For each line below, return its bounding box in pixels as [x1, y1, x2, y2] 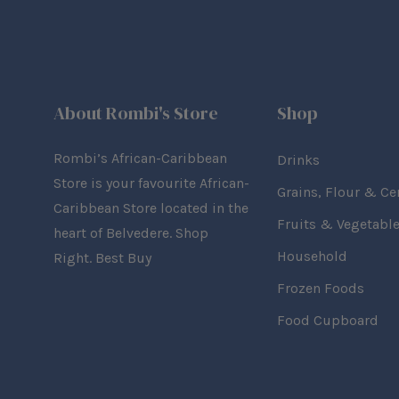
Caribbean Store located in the [53, 199, 248, 217]
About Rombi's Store [53, 101, 218, 126]
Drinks [276, 151, 320, 169]
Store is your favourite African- [53, 175, 249, 192]
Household [276, 248, 347, 265]
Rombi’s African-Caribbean [53, 150, 227, 167]
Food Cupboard [276, 312, 379, 330]
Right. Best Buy [53, 249, 151, 267]
